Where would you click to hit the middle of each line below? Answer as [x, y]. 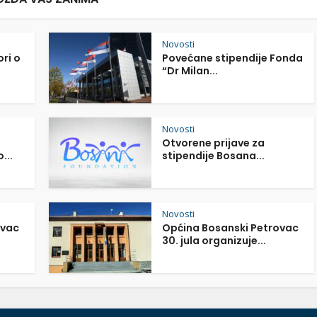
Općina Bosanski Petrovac [230, 228]
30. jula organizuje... [214, 241]
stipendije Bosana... [213, 156]
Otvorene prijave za [213, 143]
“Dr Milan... [190, 71]
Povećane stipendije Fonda [232, 58]
